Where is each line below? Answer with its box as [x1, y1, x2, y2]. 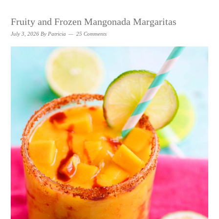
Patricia [48, 31, 66, 37]
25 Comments [76, 31, 107, 37]
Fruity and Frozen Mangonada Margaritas [11, 16, 177, 27]
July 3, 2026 [11, 31, 40, 37]
